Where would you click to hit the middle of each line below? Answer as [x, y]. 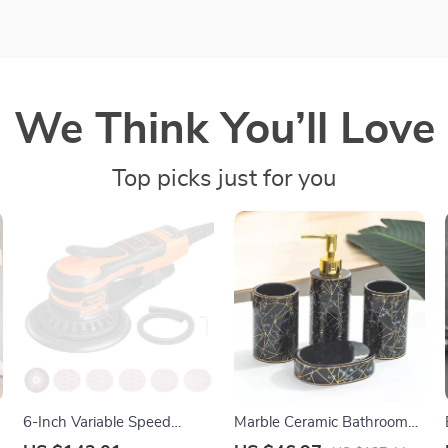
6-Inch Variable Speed [97, 422]
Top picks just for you [224, 179]
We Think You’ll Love [224, 130]
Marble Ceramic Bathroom [320, 422]
